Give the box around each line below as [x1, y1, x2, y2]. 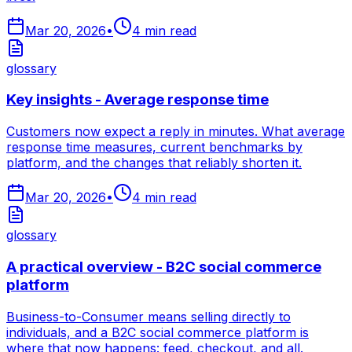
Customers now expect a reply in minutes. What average [6, 123, 345, 140]
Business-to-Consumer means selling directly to [6, 308, 291, 324]
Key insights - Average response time [6, 90, 269, 109]
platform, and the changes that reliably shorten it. [6, 155, 302, 171]
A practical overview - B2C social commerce [6, 257, 321, 276]
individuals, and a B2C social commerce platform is [6, 324, 309, 340]
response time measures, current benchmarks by [6, 139, 302, 156]
